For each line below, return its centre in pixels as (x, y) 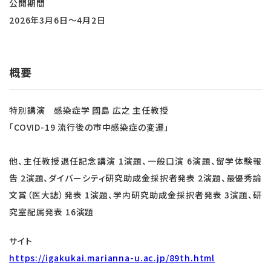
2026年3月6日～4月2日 (57, 20)
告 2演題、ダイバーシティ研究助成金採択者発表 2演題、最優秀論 (135, 178)
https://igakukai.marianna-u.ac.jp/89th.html (112, 258)
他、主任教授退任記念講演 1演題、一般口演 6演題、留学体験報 (135, 161)
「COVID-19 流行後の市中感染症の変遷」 (89, 127)
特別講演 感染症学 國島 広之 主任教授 (89, 110)
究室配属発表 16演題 (52, 212)
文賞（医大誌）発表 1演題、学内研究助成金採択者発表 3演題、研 (135, 195)
